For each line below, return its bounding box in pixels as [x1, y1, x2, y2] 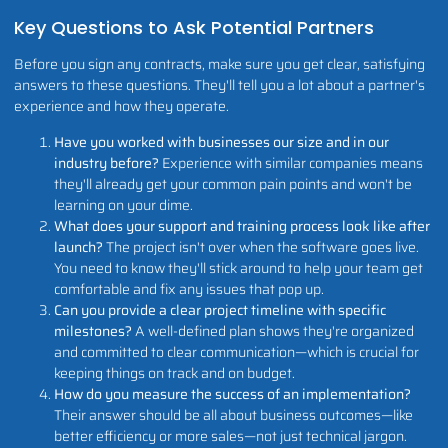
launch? [54, 235, 103, 258]
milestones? [54, 319, 132, 342]
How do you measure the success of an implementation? [54, 382, 411, 405]
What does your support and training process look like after [54, 214, 430, 237]
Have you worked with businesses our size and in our [54, 130, 389, 153]
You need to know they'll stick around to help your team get [54, 256, 423, 279]
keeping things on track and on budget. [54, 361, 295, 384]
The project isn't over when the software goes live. [103, 235, 419, 258]
